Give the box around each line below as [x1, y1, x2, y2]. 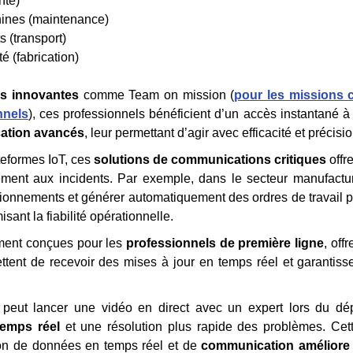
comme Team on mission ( [78, 88, 235, 102]
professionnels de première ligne [126, 236, 324, 250]
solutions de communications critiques [94, 153, 326, 166]
